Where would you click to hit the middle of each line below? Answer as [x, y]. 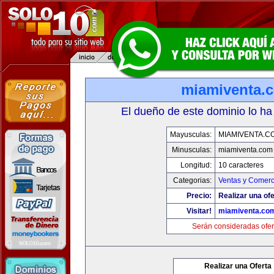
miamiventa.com [245, 150]
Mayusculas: [191, 135]
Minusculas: [191, 150]
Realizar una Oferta [238, 266]
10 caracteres [241, 165]
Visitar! [199, 211]
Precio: [199, 196]
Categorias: [192, 180]
